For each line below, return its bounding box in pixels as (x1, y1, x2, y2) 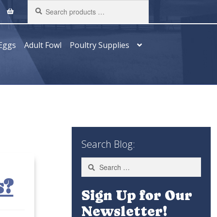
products (27, 11, 59, 20)
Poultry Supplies (69, 39, 129, 50)
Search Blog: (81, 138, 136, 151)
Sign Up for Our (81, 187, 193, 203)
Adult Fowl (24, 39, 62, 50)
